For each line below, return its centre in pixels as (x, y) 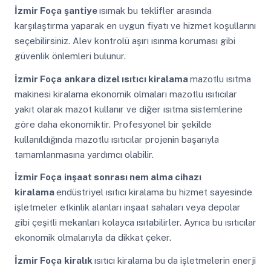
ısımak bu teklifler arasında (155, 11)
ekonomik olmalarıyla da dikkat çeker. (93, 238)
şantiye (81, 11)
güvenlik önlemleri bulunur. (70, 56)
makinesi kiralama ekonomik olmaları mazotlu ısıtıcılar (126, 94)
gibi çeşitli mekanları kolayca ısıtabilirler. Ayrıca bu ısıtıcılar (135, 223)
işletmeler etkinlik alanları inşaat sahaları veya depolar (127, 207)
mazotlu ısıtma (220, 79)
